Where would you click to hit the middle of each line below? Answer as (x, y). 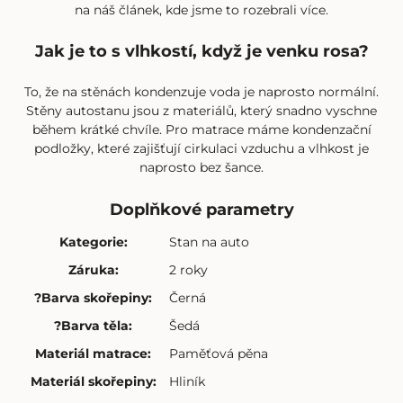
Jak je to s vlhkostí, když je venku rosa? (201, 50)
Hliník (187, 381)
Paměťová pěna (218, 353)
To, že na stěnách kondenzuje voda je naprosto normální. (201, 92)
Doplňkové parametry (201, 209)
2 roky (188, 269)
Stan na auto (209, 242)
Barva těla (95, 325)
